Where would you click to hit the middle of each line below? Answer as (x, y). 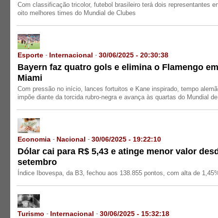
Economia (35, 139)
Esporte (32, 55)
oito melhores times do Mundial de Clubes (77, 13)
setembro (37, 162)
